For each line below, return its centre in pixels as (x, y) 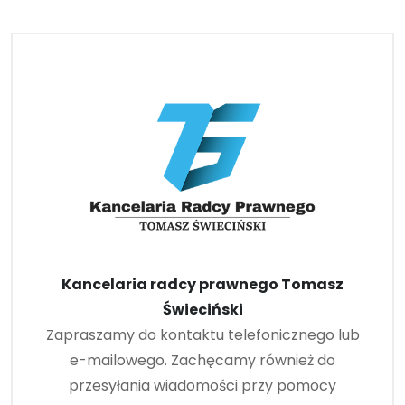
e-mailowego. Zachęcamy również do (202, 361)
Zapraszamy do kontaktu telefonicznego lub (202, 335)
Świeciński (202, 310)
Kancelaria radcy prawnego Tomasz (202, 285)
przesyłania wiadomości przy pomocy (202, 386)
